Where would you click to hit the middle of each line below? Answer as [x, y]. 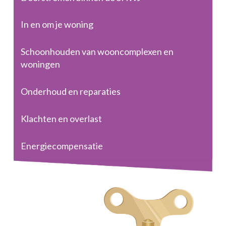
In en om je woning [57, 24]
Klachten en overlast [62, 118]
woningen [41, 64]
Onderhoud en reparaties [71, 91]
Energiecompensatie [62, 146]
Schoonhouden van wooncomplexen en [97, 52]
